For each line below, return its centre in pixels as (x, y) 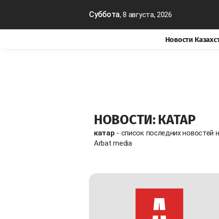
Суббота (104, 14)
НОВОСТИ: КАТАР (145, 120)
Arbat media (113, 143)
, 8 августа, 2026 (146, 15)
